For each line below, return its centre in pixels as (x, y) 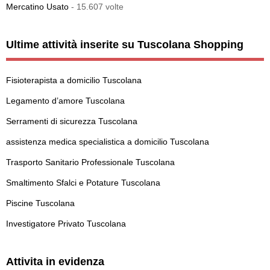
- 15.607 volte (96, 6)
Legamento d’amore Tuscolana (65, 100)
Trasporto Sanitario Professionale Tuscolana (90, 162)
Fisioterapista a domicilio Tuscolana (74, 80)
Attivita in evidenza (55, 261)
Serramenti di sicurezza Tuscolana (72, 121)
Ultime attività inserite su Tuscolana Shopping (125, 44)
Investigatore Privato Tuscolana (66, 223)
